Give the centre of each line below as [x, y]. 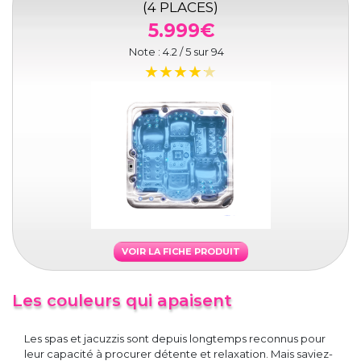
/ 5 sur [194, 52]
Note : [146, 52]
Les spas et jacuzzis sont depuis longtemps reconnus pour [175, 339]
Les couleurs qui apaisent [122, 301]
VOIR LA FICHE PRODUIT [180, 252]
